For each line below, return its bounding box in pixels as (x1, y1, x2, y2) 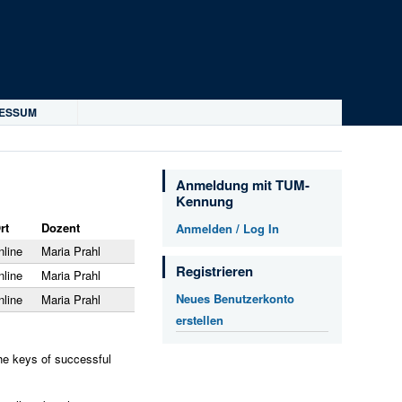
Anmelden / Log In (175, 220, 279, 237)
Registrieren (175, 261, 253, 281)
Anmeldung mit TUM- (175, 175, 310, 195)
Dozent (41, 218, 81, 236)
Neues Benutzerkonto (175, 290, 294, 307)
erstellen (175, 311, 223, 328)
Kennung (175, 191, 233, 211)
